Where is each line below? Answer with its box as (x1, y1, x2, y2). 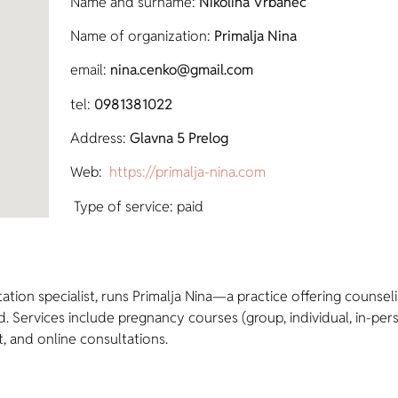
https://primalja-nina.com (109, 163, 267, 182)
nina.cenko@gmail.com (110, 60, 254, 80)
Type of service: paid (70, 196, 204, 216)
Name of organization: (70, 26, 211, 45)
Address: (70, 129, 131, 148)
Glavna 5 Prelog (130, 129, 229, 148)
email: (70, 60, 111, 80)
